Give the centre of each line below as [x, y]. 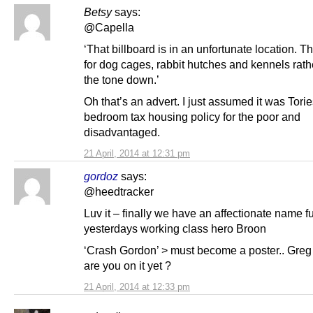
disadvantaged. [122, 132]
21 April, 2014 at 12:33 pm [137, 287]
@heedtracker [119, 191]
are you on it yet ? [128, 266]
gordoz [101, 176]
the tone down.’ [122, 79]
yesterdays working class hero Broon [175, 228]
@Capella [109, 27]
